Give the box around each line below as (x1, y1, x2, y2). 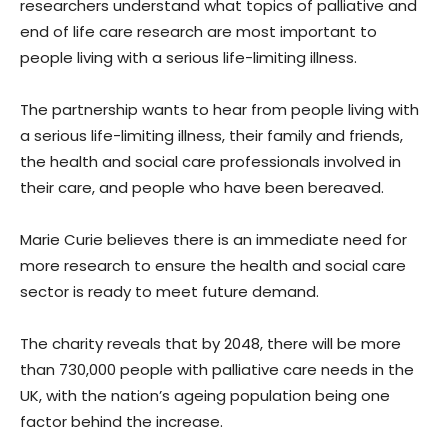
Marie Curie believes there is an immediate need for (20, 228, 407, 250)
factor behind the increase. (20, 410, 223, 432)
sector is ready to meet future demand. (20, 280, 319, 302)
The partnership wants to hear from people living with (20, 98, 419, 120)
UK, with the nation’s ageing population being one (20, 384, 390, 406)
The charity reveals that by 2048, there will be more (20, 332, 401, 354)
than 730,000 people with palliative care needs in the (20, 358, 414, 380)
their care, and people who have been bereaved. (20, 176, 384, 198)
